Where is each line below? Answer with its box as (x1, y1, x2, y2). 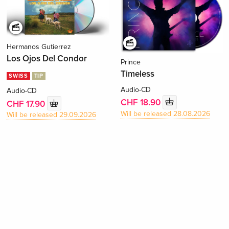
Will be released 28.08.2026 (120, 109, 210, 118)
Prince (120, 57, 141, 66)
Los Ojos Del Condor (7, 53, 87, 64)
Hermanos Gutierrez (7, 42, 72, 52)
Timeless (120, 68, 154, 79)
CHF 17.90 (7, 98, 48, 109)
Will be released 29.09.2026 (7, 110, 97, 120)
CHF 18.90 (120, 97, 163, 108)
